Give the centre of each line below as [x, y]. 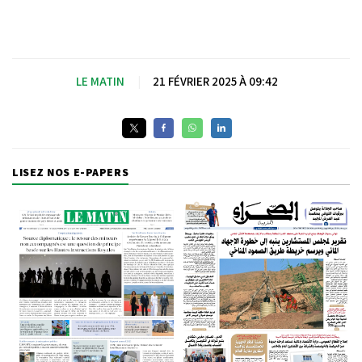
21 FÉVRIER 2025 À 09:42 [215, 81]
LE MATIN [100, 81]
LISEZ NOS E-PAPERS [71, 172]
